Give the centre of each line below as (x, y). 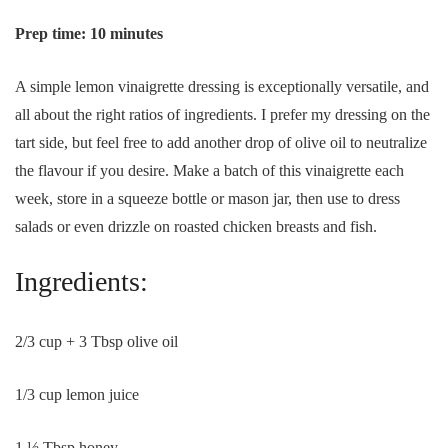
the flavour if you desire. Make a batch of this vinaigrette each (209, 170)
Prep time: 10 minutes (89, 33)
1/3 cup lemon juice (77, 394)
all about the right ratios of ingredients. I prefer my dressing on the (222, 114)
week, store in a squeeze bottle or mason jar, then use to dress (207, 198)
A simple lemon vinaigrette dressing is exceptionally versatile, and (222, 86)
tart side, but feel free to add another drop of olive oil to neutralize (221, 142)
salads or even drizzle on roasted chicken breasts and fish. (196, 226)
